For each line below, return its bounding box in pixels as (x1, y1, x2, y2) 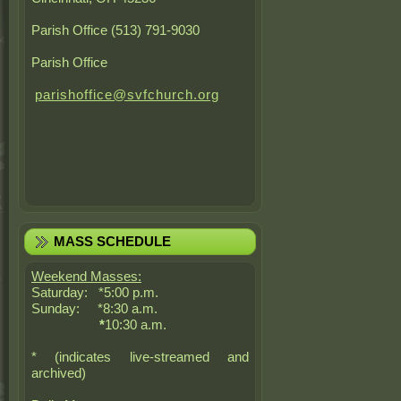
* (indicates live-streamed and (31, 349, 249, 364)
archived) (31, 365, 86, 380)
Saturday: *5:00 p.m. (31, 285, 158, 300)
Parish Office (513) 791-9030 (31, 22, 200, 38)
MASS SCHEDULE (54, 234, 171, 249)
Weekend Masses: (31, 269, 141, 284)
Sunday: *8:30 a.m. (31, 301, 161, 316)
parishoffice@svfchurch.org (35, 87, 219, 102)
